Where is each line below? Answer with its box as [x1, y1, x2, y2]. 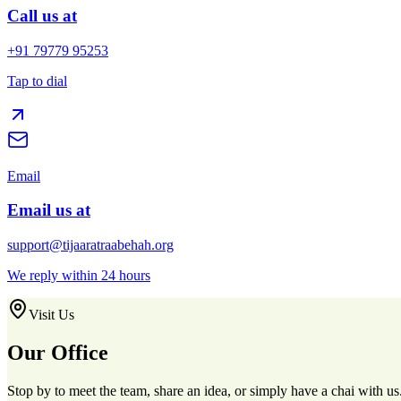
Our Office [7, 341, 108, 365]
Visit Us [29, 307, 74, 323]
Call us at [7, 5, 77, 25]
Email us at [7, 200, 90, 220]
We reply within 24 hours [7, 268, 150, 284]
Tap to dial [7, 73, 67, 89]
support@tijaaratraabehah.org [7, 237, 174, 253]
